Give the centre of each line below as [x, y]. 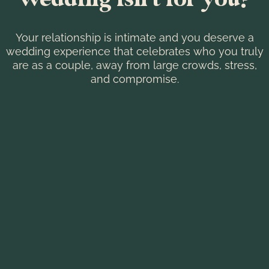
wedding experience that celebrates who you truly [134, 52]
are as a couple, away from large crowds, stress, [134, 65]
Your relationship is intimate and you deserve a [134, 38]
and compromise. [134, 79]
